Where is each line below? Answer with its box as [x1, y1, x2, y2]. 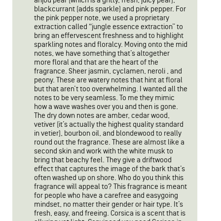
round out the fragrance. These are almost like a [34, 138, 184, 147]
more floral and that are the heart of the [34, 58, 158, 67]
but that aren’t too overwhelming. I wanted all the [34, 85, 187, 93]
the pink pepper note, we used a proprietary [34, 14, 169, 22]
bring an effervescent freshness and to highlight [34, 32, 184, 40]
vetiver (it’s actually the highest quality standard [34, 120, 184, 129]
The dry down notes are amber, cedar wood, [34, 111, 170, 120]
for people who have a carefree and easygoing [34, 191, 178, 200]
